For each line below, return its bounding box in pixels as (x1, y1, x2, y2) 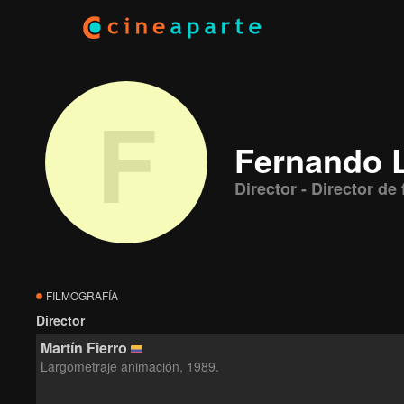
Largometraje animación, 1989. (41, 357, 219, 375)
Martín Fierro (41, 337, 127, 358)
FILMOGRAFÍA (43, 288, 118, 303)
